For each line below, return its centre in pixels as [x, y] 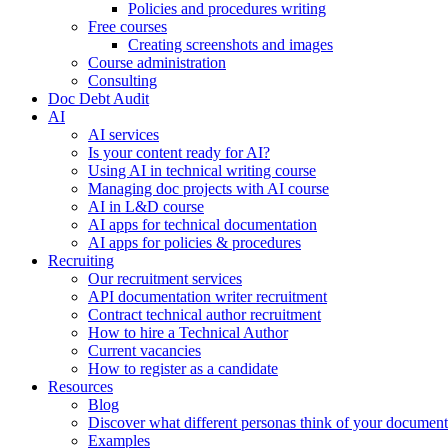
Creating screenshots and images [230, 44]
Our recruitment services [165, 278]
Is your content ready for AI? [179, 152]
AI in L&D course [146, 206]
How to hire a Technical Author [188, 332]
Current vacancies [144, 350]
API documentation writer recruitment [207, 296]
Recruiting [81, 260]
